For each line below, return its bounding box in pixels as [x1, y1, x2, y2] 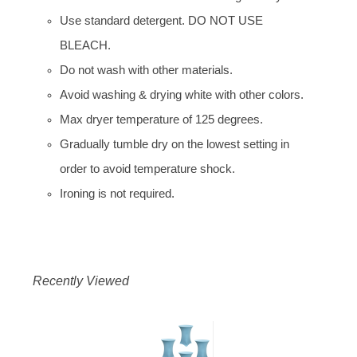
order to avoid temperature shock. [60, 162, 235, 175]
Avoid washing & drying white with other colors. [60, 88, 304, 101]
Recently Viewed [33, 273, 130, 288]
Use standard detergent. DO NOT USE [60, 14, 263, 27]
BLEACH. [60, 38, 111, 52]
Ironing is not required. [60, 186, 175, 200]
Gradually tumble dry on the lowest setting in [60, 137, 289, 151]
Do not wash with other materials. [60, 63, 233, 76]
